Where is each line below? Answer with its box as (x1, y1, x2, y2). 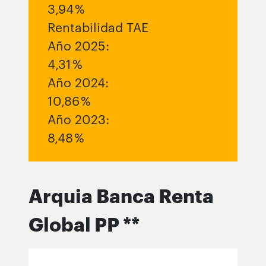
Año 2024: (47, 75, 109, 90)
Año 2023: (47, 112, 109, 126)
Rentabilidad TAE (47, 20, 148, 34)
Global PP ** (28, 213, 140, 235)
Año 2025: (47, 39, 109, 53)
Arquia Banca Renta (28, 184, 214, 207)
